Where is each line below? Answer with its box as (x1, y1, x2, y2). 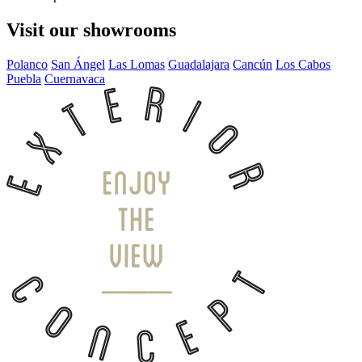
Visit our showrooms (6, 19, 176, 41)
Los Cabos (276, 57, 330, 72)
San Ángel (51, 57, 105, 72)
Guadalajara (168, 57, 229, 72)
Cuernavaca (44, 72, 105, 86)
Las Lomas (108, 57, 165, 72)
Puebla (6, 72, 41, 86)
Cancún (233, 57, 272, 72)
